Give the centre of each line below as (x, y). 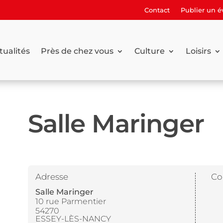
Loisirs (198, 51)
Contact (157, 10)
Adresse (52, 177)
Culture (149, 51)
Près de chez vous (77, 51)
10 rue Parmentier (70, 202)
